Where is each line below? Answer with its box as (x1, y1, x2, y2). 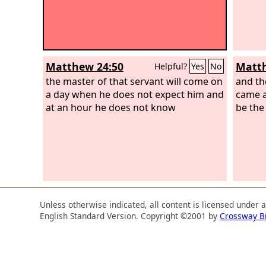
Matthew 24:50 (46, 59, 123, 74)
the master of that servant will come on (46, 74, 223, 88)
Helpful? (154, 61, 189, 72)
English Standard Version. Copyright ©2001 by (40, 210, 220, 221)
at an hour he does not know (46, 100, 176, 114)
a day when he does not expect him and (46, 87, 224, 101)
